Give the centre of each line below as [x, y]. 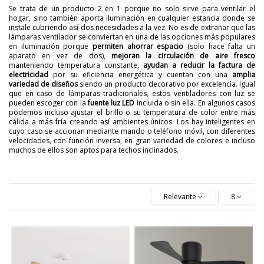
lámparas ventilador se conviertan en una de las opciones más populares [132, 37]
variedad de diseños [44, 84]
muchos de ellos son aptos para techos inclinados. [94, 150]
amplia [244, 75]
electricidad [29, 75]
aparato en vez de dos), [60, 56]
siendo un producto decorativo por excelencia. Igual [167, 84]
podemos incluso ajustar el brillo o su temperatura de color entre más [132, 113]
